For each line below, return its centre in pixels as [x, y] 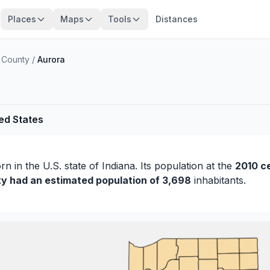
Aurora [51, 59]
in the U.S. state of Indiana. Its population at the [123, 166]
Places [22, 19]
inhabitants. [218, 180]
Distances [176, 19]
